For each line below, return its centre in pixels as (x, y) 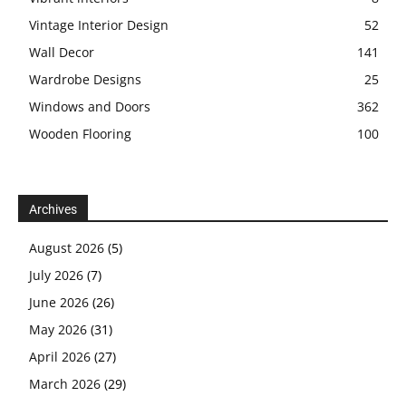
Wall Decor (62, 52)
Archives (53, 209)
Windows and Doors (90, 106)
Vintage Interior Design (99, 24)
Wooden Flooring (80, 133)
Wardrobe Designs (85, 79)
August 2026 (67, 247)
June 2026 (59, 302)
